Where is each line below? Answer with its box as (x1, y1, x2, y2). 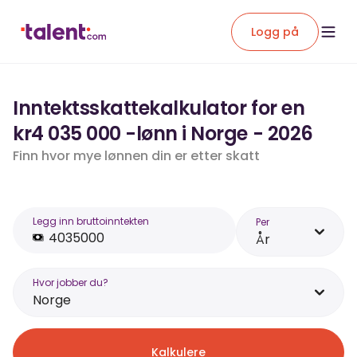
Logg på (251, 23, 299, 40)
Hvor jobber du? (33, 276, 108, 289)
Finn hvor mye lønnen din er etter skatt (13, 147, 260, 165)
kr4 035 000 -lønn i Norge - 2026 (13, 120, 313, 147)
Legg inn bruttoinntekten (33, 214, 149, 228)
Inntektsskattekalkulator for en (13, 95, 305, 121)
